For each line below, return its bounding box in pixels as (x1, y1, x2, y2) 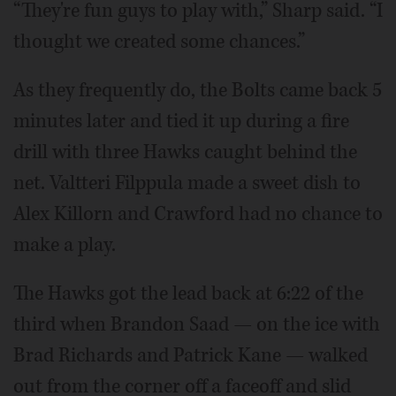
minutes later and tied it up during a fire (13, 107, 349, 134)
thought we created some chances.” (13, 27, 305, 55)
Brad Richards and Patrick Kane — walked (13, 341, 368, 369)
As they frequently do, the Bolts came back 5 (13, 76, 382, 103)
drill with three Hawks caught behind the (13, 138, 357, 165)
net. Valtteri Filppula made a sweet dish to (13, 169, 361, 196)
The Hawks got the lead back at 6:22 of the (13, 279, 363, 307)
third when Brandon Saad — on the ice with (13, 310, 380, 338)
